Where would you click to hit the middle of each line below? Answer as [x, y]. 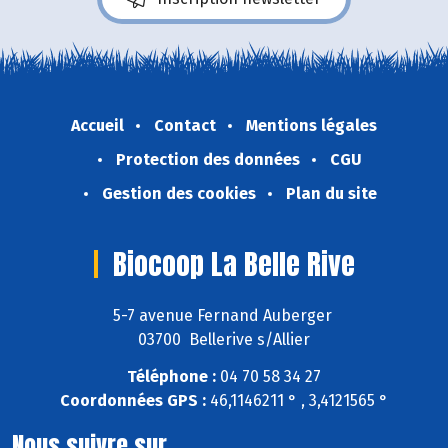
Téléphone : [171, 376]
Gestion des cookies [178, 194]
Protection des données [208, 160]
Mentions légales [311, 126]
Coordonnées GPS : [133, 400]
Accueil [97, 126]
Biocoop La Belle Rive [233, 264]
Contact [185, 126]
